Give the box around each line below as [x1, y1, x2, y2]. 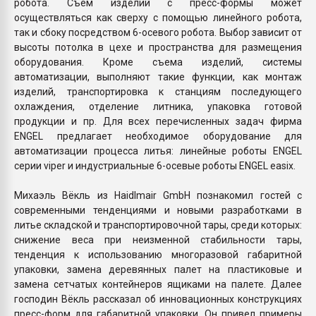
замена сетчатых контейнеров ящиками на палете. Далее [14, 278, 302, 290]
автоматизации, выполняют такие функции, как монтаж [14, 71, 302, 83]
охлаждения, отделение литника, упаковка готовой [14, 100, 302, 112]
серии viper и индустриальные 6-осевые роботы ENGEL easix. [14, 159, 296, 171]
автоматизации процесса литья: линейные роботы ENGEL [14, 145, 302, 157]
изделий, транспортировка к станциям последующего [14, 85, 302, 97]
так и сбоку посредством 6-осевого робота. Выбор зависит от [14, 26, 302, 38]
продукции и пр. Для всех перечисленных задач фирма [14, 115, 302, 127]
